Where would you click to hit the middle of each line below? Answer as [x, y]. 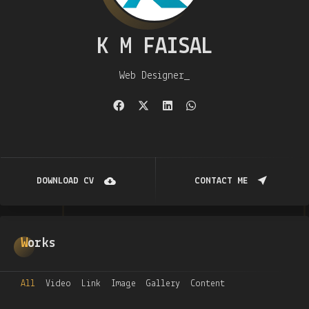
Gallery [163, 284]
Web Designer [152, 76]
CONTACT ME [221, 181]
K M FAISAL [154, 47]
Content [208, 284]
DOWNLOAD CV [65, 181]
